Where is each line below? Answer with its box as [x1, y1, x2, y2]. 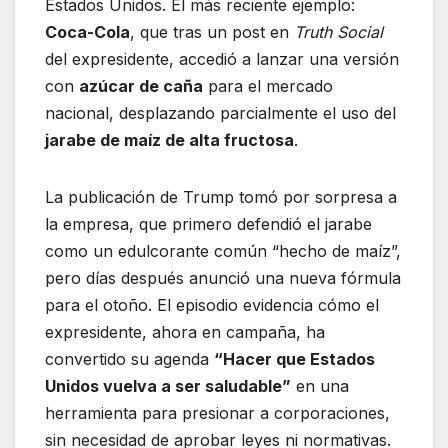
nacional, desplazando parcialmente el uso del [45, 103, 396, 124]
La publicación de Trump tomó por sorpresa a [45, 187, 397, 208]
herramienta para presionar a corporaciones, [45, 403, 390, 424]
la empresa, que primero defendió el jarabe [45, 214, 372, 235]
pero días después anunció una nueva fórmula [45, 268, 401, 289]
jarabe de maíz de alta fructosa [45, 130, 294, 151]
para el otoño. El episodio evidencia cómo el [45, 295, 379, 316]
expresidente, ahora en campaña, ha [45, 322, 325, 343]
